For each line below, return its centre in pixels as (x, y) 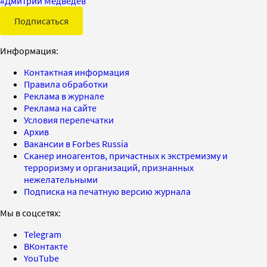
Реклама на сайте (60, 108)
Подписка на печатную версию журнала (107, 191)
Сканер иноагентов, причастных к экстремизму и (126, 155)
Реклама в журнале (64, 96)
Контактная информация (77, 72)
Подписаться (41, 21)
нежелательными (61, 179)
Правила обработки (66, 84)
